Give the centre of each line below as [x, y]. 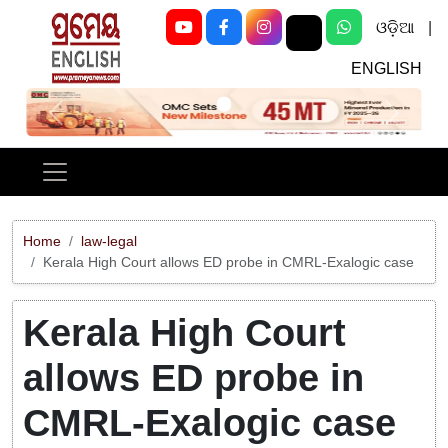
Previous [84, 121]
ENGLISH [386, 68]
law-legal [109, 241]
